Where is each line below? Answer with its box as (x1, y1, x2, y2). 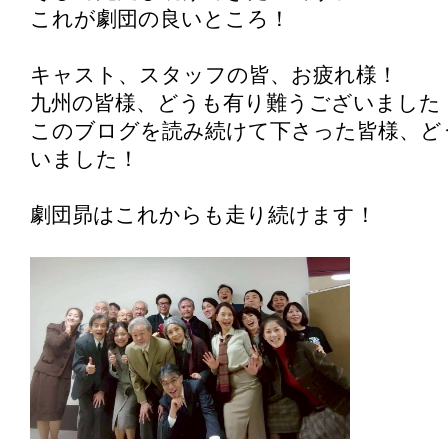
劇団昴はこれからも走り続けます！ (30, 204, 376, 226)
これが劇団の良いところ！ (30, 8, 290, 30)
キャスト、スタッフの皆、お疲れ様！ (30, 64, 398, 86)
